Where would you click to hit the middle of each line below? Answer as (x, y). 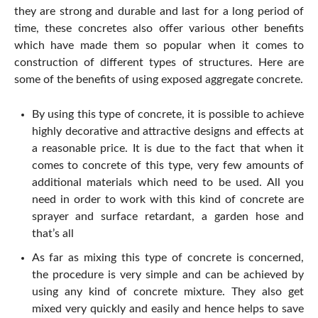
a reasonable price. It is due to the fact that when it (168, 149)
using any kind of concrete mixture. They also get (168, 292)
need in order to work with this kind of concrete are (168, 200)
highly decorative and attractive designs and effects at (168, 132)
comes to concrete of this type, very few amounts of (168, 166)
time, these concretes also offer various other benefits (159, 29)
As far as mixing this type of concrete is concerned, (168, 258)
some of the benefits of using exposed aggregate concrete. (158, 80)
